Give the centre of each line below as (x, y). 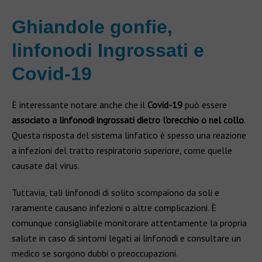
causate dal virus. (46, 166)
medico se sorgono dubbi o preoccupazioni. (95, 253)
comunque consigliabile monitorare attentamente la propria (129, 223)
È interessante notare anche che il (80, 105)
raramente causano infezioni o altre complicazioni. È (114, 208)
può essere (206, 105)
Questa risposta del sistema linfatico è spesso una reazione (129, 135)
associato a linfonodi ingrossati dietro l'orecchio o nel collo (128, 120)
